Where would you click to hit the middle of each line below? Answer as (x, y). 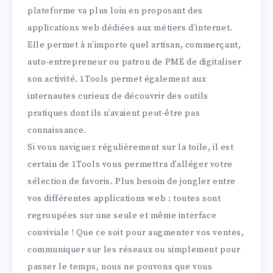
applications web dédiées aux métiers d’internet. (130, 28)
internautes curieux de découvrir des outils (118, 97)
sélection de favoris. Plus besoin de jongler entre (132, 182)
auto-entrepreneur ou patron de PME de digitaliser (135, 62)
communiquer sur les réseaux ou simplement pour (134, 250)
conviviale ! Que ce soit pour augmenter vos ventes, (136, 233)
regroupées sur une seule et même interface (122, 216)
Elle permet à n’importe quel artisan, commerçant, (134, 45)
